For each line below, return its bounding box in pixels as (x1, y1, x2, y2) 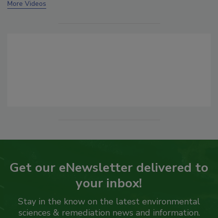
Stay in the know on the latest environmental (18, 195, 200, 207)
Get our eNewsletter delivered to (10, 159, 208, 176)
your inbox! (76, 174, 142, 192)
